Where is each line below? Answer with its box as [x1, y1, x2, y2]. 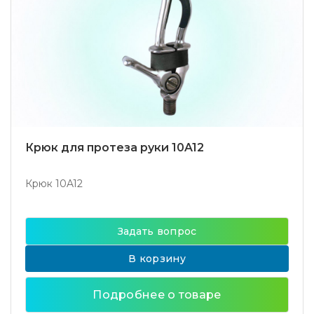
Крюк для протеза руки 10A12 [25, 141, 204, 154]
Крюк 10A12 [25, 177, 83, 190]
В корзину [128, 252, 186, 265]
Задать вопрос [117, 225, 197, 238]
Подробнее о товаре [93, 288, 221, 301]
